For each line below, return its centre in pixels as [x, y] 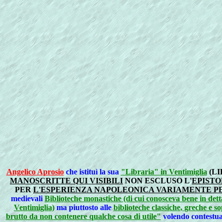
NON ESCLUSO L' [157, 181]
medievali [28, 198]
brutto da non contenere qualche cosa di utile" [83, 216]
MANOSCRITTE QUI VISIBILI [66, 181]
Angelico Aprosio [35, 172]
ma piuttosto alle [84, 207]
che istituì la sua [92, 172]
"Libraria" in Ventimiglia [164, 172]
